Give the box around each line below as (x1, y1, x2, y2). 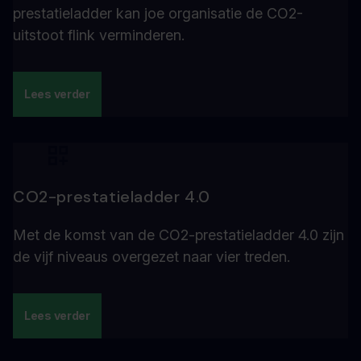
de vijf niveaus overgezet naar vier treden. (13, 248, 290, 265)
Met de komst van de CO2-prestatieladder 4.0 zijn (13, 226, 344, 243)
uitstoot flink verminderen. (13, 27, 185, 44)
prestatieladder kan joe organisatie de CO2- (13, 5, 303, 22)
